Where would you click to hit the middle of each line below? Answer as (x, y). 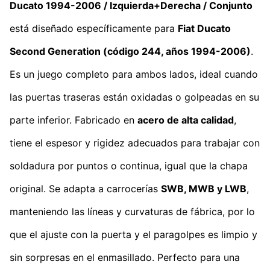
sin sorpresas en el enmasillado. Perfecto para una (125, 257)
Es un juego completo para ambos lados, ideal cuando (134, 74)
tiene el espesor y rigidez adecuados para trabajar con (135, 143)
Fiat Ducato (204, 28)
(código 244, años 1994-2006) (176, 51)
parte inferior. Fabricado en (74, 120)
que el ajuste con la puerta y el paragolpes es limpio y (133, 234)
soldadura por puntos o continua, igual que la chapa (129, 165)
